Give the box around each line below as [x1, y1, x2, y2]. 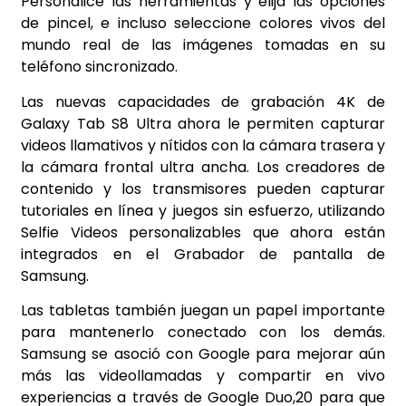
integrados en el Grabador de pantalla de [21, 243, 385, 265]
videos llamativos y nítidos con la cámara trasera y [21, 134, 385, 156]
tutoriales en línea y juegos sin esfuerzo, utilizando [21, 199, 385, 221]
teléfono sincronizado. [21, 56, 178, 78]
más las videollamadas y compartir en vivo [21, 365, 385, 387]
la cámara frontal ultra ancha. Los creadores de [21, 156, 385, 178]
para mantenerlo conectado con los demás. [21, 322, 385, 343]
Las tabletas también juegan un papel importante [21, 300, 385, 322]
